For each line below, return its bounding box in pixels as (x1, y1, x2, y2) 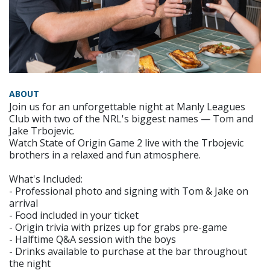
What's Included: (9, 172, 83, 186)
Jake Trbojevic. (9, 124, 75, 138)
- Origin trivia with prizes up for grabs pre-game (9, 221, 227, 234)
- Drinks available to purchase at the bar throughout (9, 245, 247, 259)
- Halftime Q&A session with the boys (9, 233, 176, 246)
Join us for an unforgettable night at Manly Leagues (9, 100, 245, 114)
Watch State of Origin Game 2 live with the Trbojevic (9, 136, 243, 150)
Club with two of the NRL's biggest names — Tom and (9, 112, 253, 126)
